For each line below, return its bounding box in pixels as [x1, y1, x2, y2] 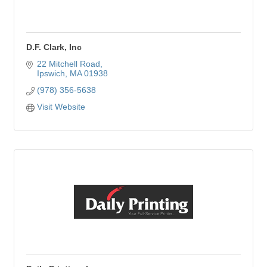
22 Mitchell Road [36, 59, 100, 69]
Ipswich [36, 69, 65, 78]
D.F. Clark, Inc [26, 42, 82, 52]
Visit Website [36, 102, 85, 111]
